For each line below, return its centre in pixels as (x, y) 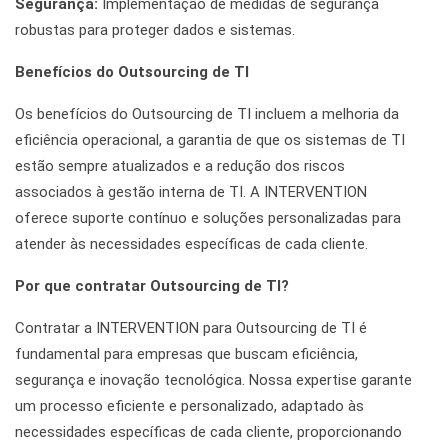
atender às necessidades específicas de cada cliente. (191, 244)
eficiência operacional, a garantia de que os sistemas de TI (210, 140)
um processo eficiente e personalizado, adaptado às (189, 406)
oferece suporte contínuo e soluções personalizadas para (208, 218)
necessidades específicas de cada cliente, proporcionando (208, 432)
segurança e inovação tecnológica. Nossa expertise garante (213, 380)
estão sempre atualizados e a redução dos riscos (180, 166)
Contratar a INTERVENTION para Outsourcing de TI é (191, 328)
